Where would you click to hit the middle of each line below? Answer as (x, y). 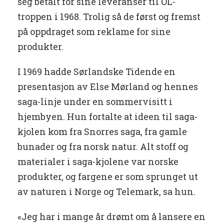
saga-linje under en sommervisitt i (95, 102)
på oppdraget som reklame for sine (94, 32)
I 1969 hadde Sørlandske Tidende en (96, 72)
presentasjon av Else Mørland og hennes (108, 87)
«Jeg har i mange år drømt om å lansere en (111, 217)
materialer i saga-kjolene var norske (98, 162)
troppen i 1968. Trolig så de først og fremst (109, 17)
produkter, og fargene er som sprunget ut (108, 177)
